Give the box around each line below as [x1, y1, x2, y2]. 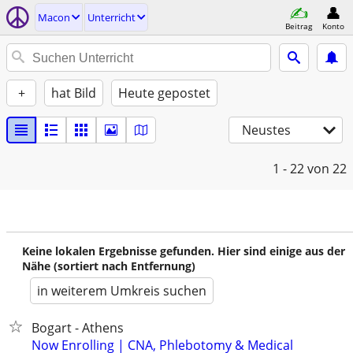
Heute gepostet [118, 84, 210, 102]
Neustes [242, 121, 291, 139]
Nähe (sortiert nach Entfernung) [22, 258, 195, 273]
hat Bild [51, 84, 96, 102]
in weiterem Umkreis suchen [37, 282, 206, 299]
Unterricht [87, 10, 136, 24]
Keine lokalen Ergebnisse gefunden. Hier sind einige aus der [22, 243, 345, 258]
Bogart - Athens [32, 319, 124, 336]
